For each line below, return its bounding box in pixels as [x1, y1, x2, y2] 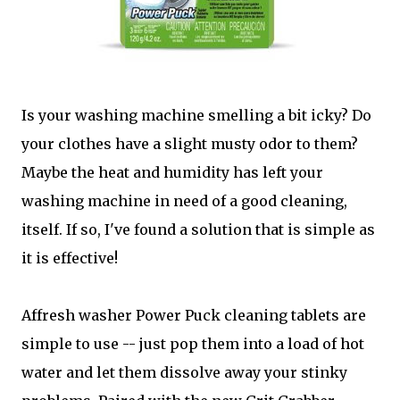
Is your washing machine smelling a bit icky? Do [21, 106, 371, 124]
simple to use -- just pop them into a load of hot [21, 335, 364, 353]
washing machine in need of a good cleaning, [21, 192, 347, 210]
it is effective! [21, 249, 118, 267]
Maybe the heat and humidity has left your [21, 163, 323, 181]
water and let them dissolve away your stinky [21, 363, 347, 381]
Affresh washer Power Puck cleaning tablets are [21, 306, 366, 324]
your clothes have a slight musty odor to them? [21, 135, 358, 153]
